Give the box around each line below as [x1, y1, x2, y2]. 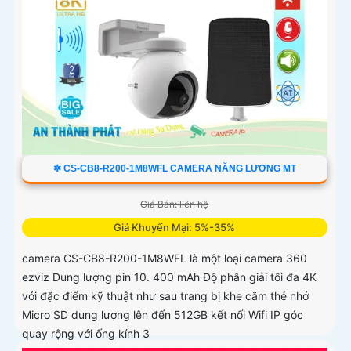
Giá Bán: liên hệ [140, 198, 209, 211]
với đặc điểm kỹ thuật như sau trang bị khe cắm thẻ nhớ [22, 289, 309, 303]
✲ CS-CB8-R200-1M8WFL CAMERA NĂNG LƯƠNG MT [52, 163, 296, 175]
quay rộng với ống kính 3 [22, 327, 150, 341]
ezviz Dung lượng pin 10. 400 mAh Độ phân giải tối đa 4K [22, 270, 317, 284]
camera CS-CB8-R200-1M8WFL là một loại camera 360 [22, 251, 307, 266]
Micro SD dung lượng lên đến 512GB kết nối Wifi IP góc [22, 308, 303, 322]
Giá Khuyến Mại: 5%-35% [114, 221, 236, 234]
